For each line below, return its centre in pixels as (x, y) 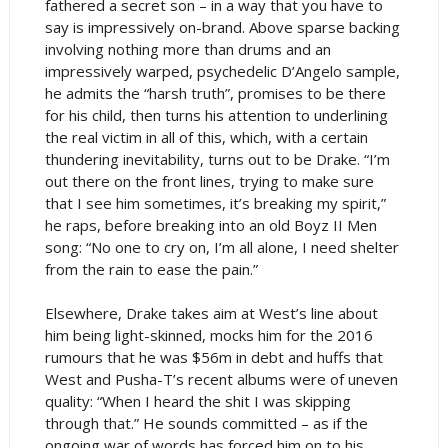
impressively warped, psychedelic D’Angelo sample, (222, 70)
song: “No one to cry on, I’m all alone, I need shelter (221, 246)
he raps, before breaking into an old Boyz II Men (210, 224)
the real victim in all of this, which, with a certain (206, 136)
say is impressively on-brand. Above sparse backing (222, 26)
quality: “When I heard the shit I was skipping (197, 400)
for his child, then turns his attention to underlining (216, 114)
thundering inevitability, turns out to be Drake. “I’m (217, 158)
